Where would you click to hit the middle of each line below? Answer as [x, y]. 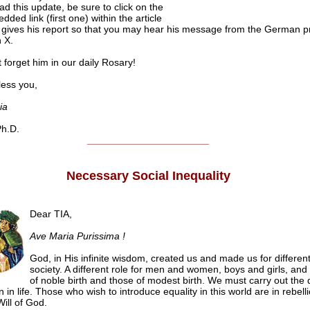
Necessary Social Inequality [148, 176]
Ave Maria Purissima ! [77, 236]
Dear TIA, [51, 214]
